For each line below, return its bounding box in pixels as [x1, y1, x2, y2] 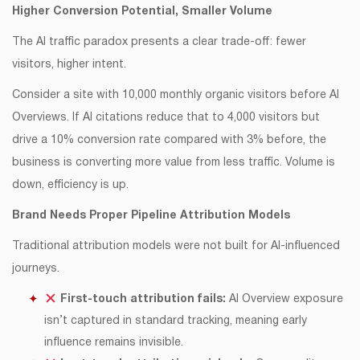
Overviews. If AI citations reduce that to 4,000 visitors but [12, 112, 320, 124]
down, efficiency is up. [12, 180, 129, 191]
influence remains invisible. [44, 337, 183, 349]
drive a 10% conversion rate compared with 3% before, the [12, 135, 326, 146]
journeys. [12, 264, 59, 275]
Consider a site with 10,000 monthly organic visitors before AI [12, 90, 339, 101]
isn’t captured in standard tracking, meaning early [44, 316, 307, 327]
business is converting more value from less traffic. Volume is [12, 157, 335, 169]
